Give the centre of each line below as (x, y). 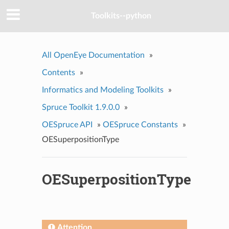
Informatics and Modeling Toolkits (102, 90)
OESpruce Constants (140, 124)
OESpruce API (67, 124)
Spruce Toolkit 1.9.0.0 (81, 107)
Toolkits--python (121, 16)
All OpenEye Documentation (93, 55)
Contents (58, 72)
